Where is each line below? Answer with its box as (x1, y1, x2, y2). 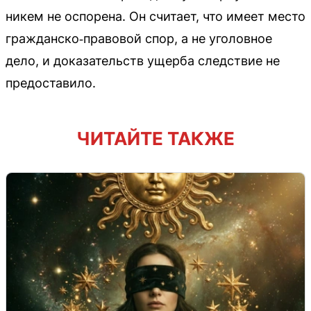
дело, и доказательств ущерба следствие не (6, 53, 280, 68)
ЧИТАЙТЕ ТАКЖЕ (76, 127, 235, 149)
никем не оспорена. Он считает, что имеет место (6, 8, 305, 24)
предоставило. (6, 75, 96, 90)
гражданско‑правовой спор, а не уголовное (6, 31, 272, 46)
